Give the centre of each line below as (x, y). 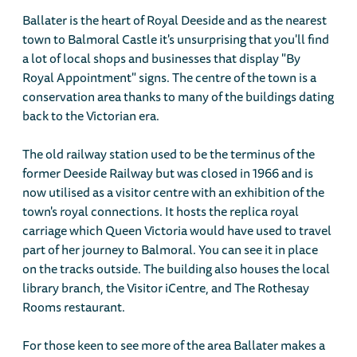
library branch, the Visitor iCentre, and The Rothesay (166, 287)
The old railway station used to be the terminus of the (169, 153)
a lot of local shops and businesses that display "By (162, 58)
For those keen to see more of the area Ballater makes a (174, 345)
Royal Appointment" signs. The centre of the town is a (170, 77)
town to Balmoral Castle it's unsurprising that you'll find (176, 39)
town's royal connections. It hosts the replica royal (161, 211)
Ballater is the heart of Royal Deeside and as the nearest (175, 20)
